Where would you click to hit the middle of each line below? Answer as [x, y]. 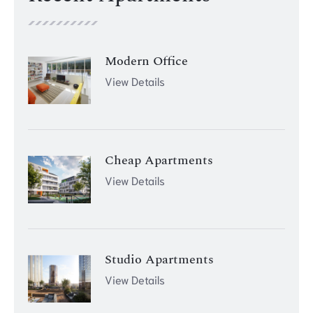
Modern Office [146, 61]
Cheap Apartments [159, 161]
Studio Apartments [159, 260]
